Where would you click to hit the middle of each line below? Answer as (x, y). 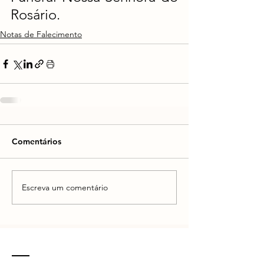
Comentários (37, 141)
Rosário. (35, 14)
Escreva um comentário (65, 187)
